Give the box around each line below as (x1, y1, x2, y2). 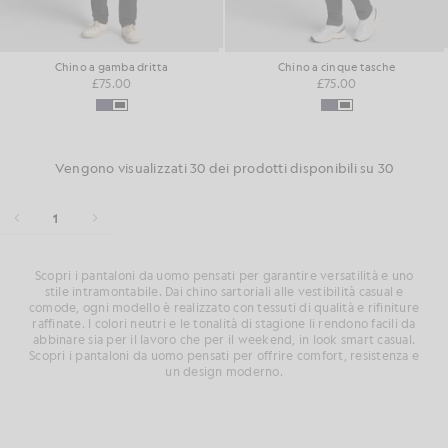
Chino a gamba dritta (54, 60, 169, 76)
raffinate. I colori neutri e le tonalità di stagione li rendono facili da (32, 315, 416, 332)
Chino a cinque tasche (277, 60, 396, 76)
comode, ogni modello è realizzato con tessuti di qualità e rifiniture (28, 299, 420, 316)
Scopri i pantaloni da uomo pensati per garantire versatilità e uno (34, 267, 414, 284)
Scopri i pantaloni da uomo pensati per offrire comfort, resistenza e (29, 347, 419, 364)
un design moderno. (165, 363, 283, 380)
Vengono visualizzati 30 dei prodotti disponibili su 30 (54, 159, 394, 177)
